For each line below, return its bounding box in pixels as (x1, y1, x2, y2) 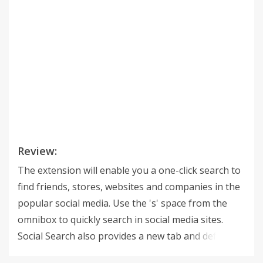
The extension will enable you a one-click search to (18, 164, 241, 177)
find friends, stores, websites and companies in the (18, 180, 240, 193)
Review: (18, 144, 57, 158)
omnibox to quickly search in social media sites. (18, 213, 223, 226)
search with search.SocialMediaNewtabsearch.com (18, 246, 238, 259)
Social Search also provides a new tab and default (18, 230, 234, 242)
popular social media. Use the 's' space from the (18, 197, 227, 210)
